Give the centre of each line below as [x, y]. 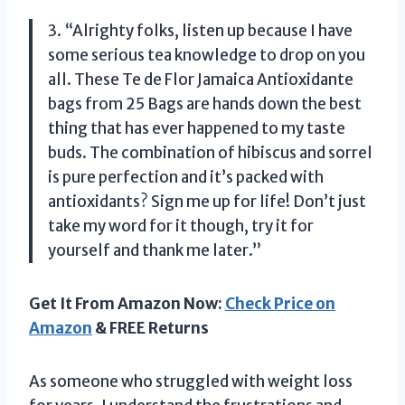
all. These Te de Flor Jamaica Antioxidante [201, 79]
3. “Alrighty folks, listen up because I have [200, 30]
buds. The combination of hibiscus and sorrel [210, 152]
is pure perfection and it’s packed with [186, 177]
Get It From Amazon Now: [127, 303]
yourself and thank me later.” [155, 250]
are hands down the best [273, 104]
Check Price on [280, 303]
